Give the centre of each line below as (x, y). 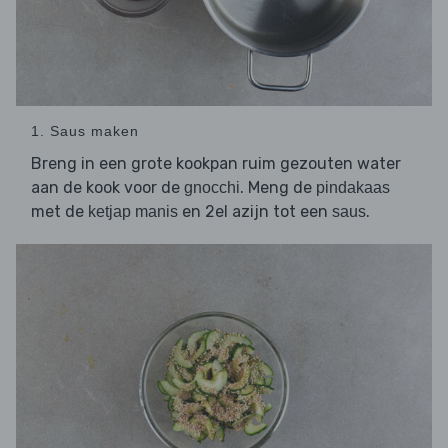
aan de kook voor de (107, 187)
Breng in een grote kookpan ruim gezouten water (216, 163)
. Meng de (278, 187)
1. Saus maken (85, 130)
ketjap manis (133, 211)
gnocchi (212, 187)
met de (59, 211)
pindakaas (353, 187)
